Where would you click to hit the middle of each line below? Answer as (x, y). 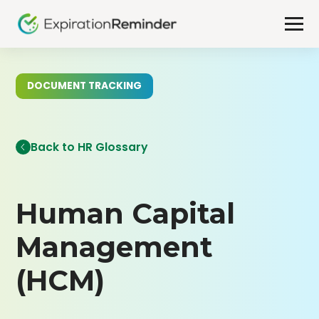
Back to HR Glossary (90, 147)
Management (115, 247)
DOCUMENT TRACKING (85, 85)
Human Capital (126, 214)
